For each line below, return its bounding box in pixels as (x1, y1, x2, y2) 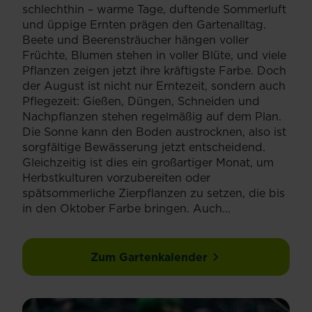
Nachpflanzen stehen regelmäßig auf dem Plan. (22, 108, 281, 124)
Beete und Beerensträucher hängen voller (22, 31, 249, 47)
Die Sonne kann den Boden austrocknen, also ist (22, 123, 286, 139)
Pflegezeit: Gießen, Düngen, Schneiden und (22, 93, 260, 109)
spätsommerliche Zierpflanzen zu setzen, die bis (22, 185, 285, 201)
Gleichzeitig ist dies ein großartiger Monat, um (22, 154, 274, 170)
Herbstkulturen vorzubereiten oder (22, 169, 210, 185)
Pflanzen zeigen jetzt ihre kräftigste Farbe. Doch (22, 62, 286, 78)
